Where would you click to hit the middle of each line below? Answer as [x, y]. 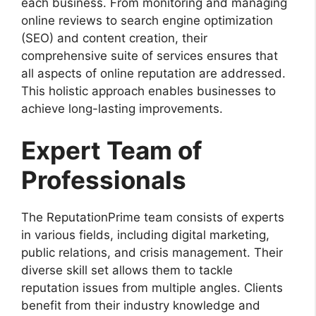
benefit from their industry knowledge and [141, 306]
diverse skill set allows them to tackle [127, 271]
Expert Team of [112, 151]
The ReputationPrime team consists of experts [153, 218]
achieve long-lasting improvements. [122, 108]
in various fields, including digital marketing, [145, 235]
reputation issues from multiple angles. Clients [152, 288]
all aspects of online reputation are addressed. [153, 73]
